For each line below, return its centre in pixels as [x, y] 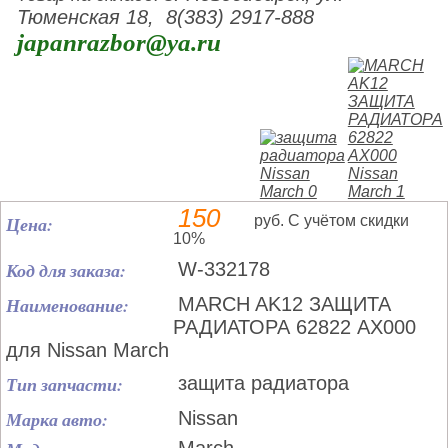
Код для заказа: [66, 270]
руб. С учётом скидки [331, 220]
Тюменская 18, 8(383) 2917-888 [166, 17]
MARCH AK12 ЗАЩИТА [284, 304]
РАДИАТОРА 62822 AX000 [294, 327]
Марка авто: [57, 419]
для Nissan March [87, 350]
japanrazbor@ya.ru [119, 42]
